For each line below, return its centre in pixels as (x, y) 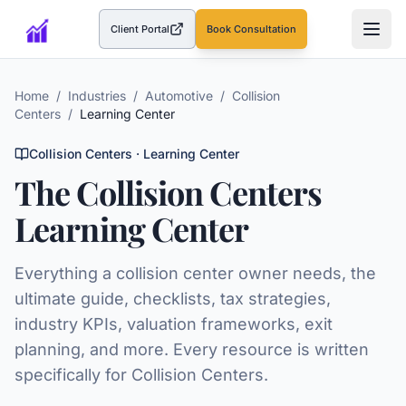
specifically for (73, 375)
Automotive (179, 96)
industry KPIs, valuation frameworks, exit (174, 324)
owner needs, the (305, 273)
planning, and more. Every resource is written (192, 349)
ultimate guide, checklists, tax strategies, (173, 299)
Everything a (65, 273)
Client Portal (140, 29)
